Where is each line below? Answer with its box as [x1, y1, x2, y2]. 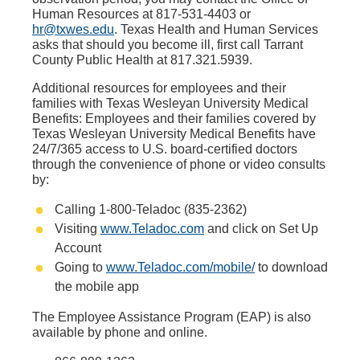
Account [55, 241, 101, 255]
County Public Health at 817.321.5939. [32, 53, 252, 67]
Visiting [55, 222, 100, 235]
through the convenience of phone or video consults [32, 157, 325, 171]
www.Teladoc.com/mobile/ [106, 260, 255, 274]
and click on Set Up [204, 222, 318, 235]
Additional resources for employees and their [32, 81, 286, 95]
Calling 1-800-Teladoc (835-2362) [55, 202, 247, 216]
